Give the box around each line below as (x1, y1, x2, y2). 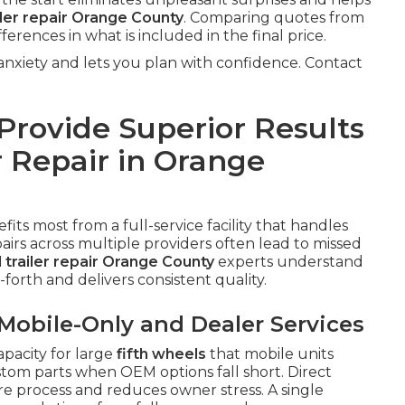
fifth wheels (117, 345, 206, 363)
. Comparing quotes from (184, 9, 364, 27)
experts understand (214, 253, 363, 271)
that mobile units (206, 345, 334, 363)
